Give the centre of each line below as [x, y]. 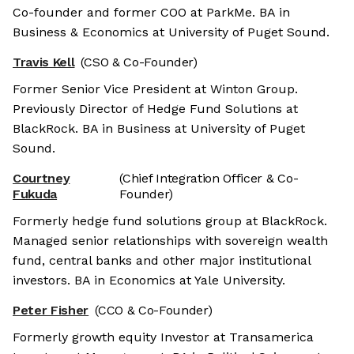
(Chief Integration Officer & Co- [209, 179]
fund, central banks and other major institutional [162, 261]
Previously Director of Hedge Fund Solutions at [155, 109]
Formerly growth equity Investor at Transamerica [163, 337]
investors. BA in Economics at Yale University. [149, 281]
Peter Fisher [51, 311]
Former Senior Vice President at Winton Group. [155, 89]
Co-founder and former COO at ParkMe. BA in [151, 13]
